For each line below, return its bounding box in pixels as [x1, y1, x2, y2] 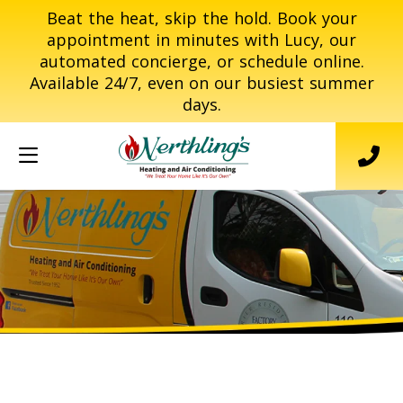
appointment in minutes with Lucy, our [47, 29, 356, 50]
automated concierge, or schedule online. [39, 50, 364, 72]
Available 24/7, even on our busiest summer [29, 72, 374, 94]
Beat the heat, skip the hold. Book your [46, 7, 357, 29]
